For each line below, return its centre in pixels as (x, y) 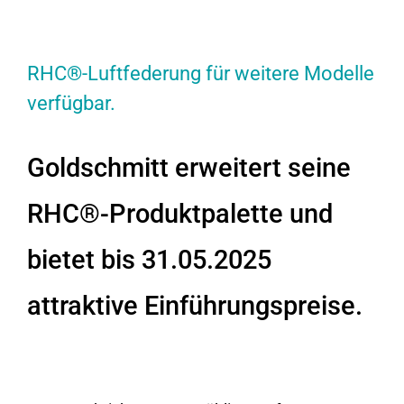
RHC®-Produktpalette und (180, 213)
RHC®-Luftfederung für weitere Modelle (201, 73)
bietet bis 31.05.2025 (149, 259)
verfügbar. (71, 103)
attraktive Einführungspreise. (195, 305)
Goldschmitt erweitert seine (189, 167)
